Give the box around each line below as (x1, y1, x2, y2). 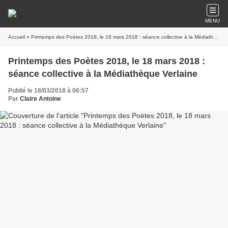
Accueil (8, 34, 25, 40)
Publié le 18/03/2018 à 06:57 (8, 87, 89, 94)
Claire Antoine (20, 95, 61, 102)
